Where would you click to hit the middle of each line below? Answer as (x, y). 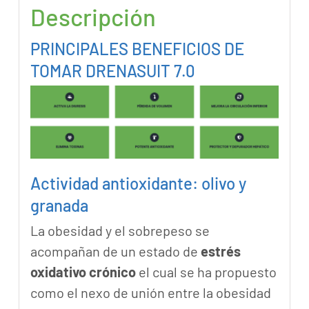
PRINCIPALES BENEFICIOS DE (137, 49)
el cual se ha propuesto (206, 272)
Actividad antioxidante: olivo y (138, 183)
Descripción (93, 17)
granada (59, 206)
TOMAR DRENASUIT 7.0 (112, 71)
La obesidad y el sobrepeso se (120, 231)
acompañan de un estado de (115, 251)
